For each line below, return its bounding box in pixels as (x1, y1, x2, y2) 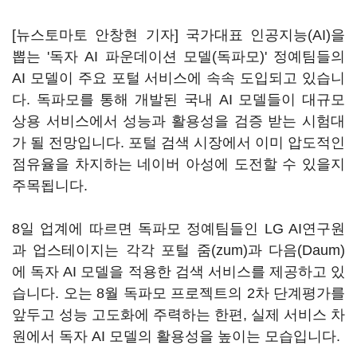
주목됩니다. (12, 178, 88, 194)
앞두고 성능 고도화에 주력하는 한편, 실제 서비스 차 (12, 307, 345, 323)
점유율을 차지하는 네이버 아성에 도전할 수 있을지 (12, 156, 345, 172)
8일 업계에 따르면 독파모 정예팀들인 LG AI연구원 (12, 221, 345, 237)
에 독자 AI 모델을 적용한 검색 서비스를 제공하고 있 (12, 264, 345, 280)
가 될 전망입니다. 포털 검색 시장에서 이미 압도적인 (12, 135, 345, 151)
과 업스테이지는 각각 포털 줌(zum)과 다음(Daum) (12, 242, 345, 258)
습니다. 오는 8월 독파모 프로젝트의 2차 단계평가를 (12, 285, 345, 301)
